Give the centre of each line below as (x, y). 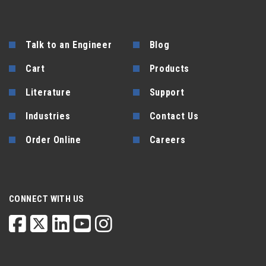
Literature (48, 93)
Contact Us (174, 116)
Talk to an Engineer (69, 45)
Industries (48, 116)
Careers (167, 140)
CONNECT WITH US (47, 199)
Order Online (53, 140)
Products (169, 69)
